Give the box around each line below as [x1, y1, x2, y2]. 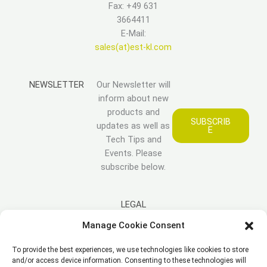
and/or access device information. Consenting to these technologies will [12, 256, 246, 265]
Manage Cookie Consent [82, 220, 185, 231]
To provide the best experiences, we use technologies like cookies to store [12, 246, 249, 254]
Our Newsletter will [96, 79, 170, 90]
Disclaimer [113, 250, 154, 262]
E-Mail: [120, 27, 146, 39]
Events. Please [104, 147, 162, 159]
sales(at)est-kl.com [95, 41, 172, 52]
